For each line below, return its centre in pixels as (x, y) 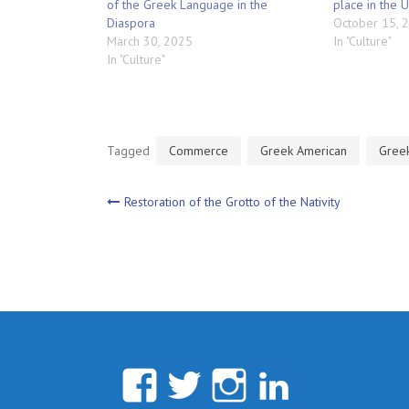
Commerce (199, 150)
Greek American (304, 150)
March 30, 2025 (150, 41)
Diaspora (131, 22)
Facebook (233, 384)
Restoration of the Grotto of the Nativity (232, 201)
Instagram (325, 384)
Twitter (258, 384)
